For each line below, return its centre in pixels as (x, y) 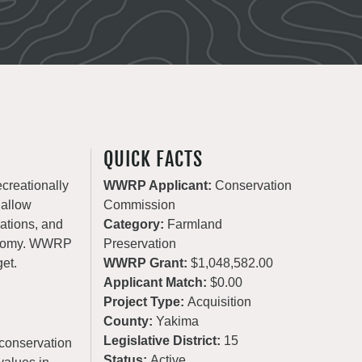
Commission (140, 205)
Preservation (140, 244)
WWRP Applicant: (160, 185)
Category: (136, 224)
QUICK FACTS (154, 159)
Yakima (178, 321)
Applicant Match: (157, 282)
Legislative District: (164, 341)
